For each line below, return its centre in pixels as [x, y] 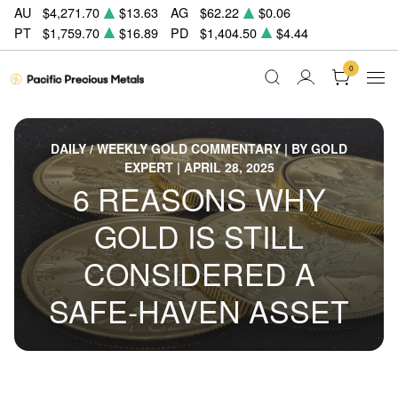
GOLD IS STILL [199, 236]
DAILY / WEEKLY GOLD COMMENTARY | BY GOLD [199, 148]
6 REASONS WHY [199, 199]
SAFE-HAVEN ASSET [199, 310]
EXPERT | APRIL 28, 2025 [199, 167]
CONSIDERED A [199, 273]
